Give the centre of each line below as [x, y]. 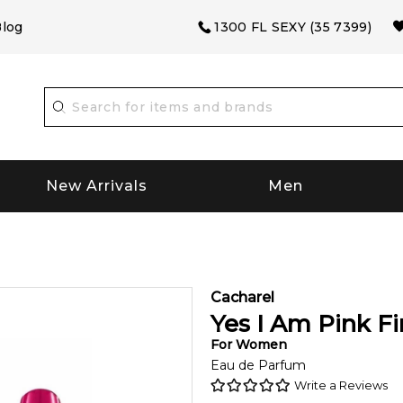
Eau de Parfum [258, 365]
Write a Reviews [341, 385]
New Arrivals [97, 186]
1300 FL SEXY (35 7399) [293, 27]
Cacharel [242, 297]
